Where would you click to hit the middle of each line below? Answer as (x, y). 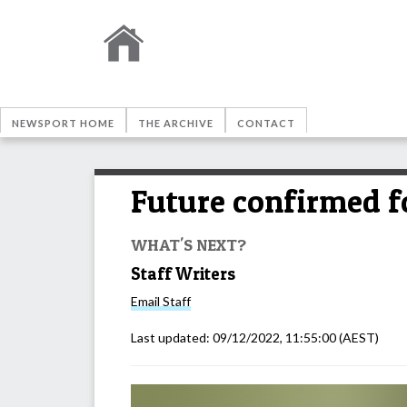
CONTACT (266, 123)
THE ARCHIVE (176, 123)
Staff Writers (183, 273)
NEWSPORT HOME (63, 123)
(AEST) (357, 338)
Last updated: (172, 338)
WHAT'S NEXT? (189, 244)
